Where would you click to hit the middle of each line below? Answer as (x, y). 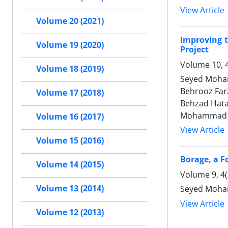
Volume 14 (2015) (70, 165)
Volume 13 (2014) (70, 189)
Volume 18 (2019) (70, 69)
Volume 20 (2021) (70, 21)
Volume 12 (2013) (70, 212)
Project (194, 50)
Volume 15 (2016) (70, 141)
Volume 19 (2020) (70, 45)
